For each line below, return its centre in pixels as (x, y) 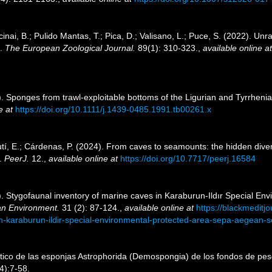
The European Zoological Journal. (70, 48)
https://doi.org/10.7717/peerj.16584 (188, 158)
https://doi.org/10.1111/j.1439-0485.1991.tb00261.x (113, 110)
